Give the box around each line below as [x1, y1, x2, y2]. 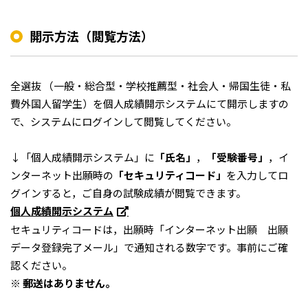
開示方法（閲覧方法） [30, 27, 153, 45]
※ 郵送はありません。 [10, 276, 115, 290]
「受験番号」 [206, 150, 268, 164]
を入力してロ [226, 168, 288, 182]
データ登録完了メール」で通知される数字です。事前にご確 [10, 240, 288, 254]
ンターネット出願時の [10, 168, 113, 182]
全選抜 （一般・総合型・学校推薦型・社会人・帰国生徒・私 [10, 78, 291, 93]
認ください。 [10, 258, 72, 272]
